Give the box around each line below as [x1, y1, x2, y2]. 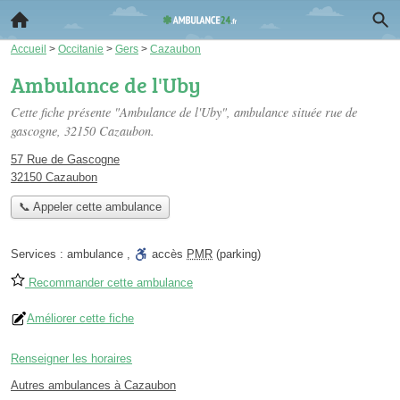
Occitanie [58, 43, 104, 54]
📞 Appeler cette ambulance [18, 200, 162, 214]
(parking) [212, 247, 261, 262]
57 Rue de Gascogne [11, 153, 120, 166]
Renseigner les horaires [11, 352, 132, 366]
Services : [11, 247, 67, 262]
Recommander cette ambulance [25, 276, 193, 290]
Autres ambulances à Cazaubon [11, 379, 176, 393]
